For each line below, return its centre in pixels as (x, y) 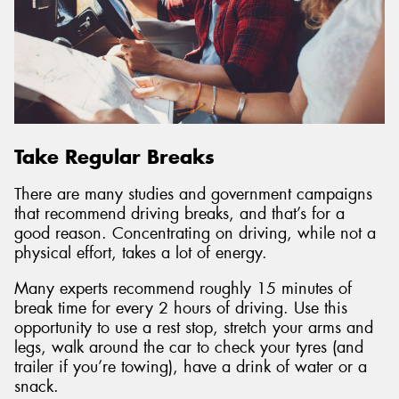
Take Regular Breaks (114, 156)
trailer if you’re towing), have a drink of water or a (191, 366)
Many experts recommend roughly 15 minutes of (183, 288)
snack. (37, 386)
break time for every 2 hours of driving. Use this (181, 308)
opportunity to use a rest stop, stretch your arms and (194, 327)
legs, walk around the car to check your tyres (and (189, 347)
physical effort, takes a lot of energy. (141, 253)
